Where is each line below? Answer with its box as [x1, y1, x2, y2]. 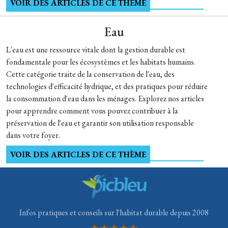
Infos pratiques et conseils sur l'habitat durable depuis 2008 [19, 207, 209, 218]
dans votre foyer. [6, 130, 60, 140]
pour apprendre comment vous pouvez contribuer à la [6, 105, 178, 116]
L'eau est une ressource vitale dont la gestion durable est [6, 44, 185, 55]
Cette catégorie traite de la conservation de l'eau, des [6, 69, 175, 79]
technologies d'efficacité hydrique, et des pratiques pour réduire [6, 81, 208, 92]
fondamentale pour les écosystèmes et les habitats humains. [6, 56, 195, 67]
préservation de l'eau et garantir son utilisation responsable [6, 118, 194, 128]
